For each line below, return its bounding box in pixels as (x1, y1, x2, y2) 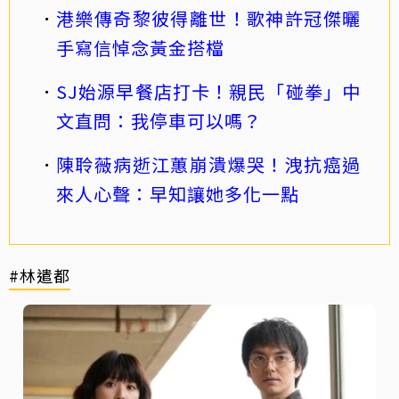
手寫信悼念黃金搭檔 (56, 34, 224, 61)
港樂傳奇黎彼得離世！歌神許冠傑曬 (56, 4, 361, 31)
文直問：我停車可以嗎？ (56, 107, 262, 134)
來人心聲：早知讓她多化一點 (56, 180, 299, 207)
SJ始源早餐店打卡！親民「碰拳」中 (56, 77, 361, 104)
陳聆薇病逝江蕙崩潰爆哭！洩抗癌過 (56, 151, 361, 177)
